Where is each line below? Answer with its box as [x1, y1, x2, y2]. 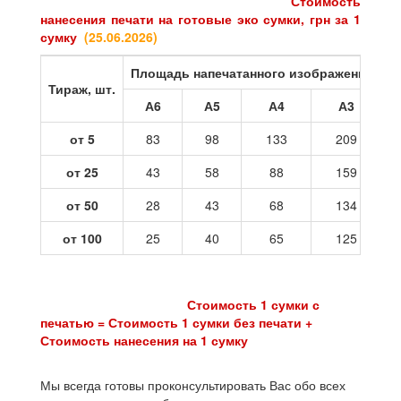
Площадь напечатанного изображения [131, 64, 373, 82]
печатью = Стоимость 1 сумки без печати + [40, 313, 312, 332]
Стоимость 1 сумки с [40, 295, 320, 314]
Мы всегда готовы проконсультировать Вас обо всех [40, 376, 346, 395]
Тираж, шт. [48, 80, 115, 98]
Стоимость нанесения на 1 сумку [40, 331, 248, 350]
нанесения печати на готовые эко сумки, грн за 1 [40, 10, 361, 29]
